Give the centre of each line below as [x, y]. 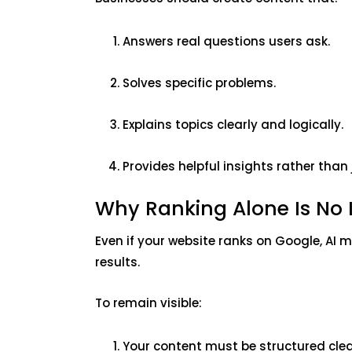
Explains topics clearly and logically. [234, 125]
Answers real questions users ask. [227, 42]
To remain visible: [150, 303]
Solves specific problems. [200, 83]
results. [119, 262]
